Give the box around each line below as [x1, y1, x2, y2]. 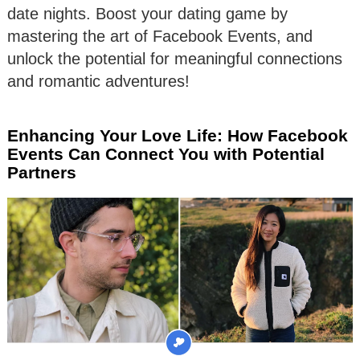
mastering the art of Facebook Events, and [7, 27, 313, 46]
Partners [7, 163, 76, 182]
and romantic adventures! [7, 72, 190, 91]
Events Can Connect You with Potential [7, 145, 325, 164]
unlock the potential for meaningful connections [7, 50, 342, 68]
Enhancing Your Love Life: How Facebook [7, 126, 348, 145]
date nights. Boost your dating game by [7, 5, 288, 23]
